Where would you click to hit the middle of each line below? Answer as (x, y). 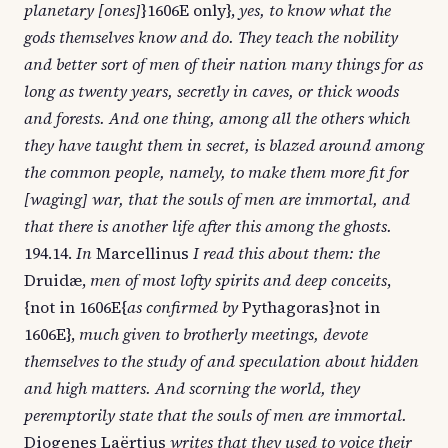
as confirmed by (182, 307)
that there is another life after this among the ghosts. (208, 226)
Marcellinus (142, 253)
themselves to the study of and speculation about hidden (221, 361)
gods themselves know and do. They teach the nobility (211, 37)
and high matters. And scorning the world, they (192, 388)
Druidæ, (57, 280)
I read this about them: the (286, 253)
